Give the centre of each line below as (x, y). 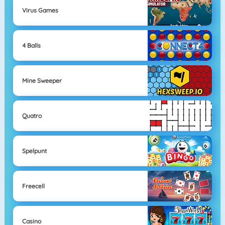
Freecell (33, 186)
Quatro (32, 116)
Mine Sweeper (42, 80)
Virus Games (40, 10)
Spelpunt (34, 151)
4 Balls (31, 45)
